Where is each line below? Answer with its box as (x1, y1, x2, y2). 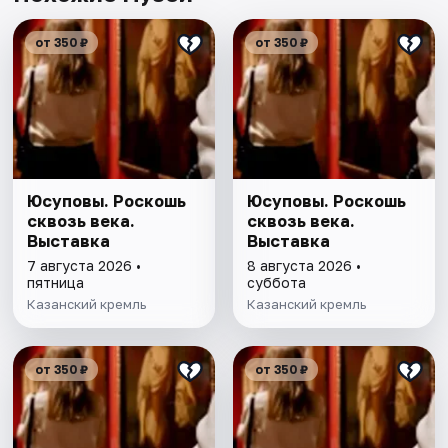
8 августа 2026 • (246, 256, 361, 274)
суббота (246, 273, 306, 291)
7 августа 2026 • (27, 256, 142, 274)
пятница (27, 273, 85, 291)
